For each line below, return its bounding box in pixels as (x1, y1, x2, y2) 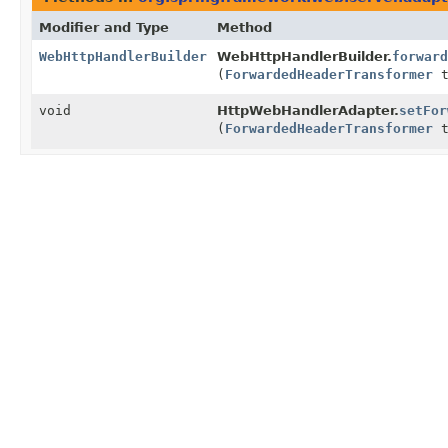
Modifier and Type (39, 19, 169, 35)
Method (217, 19, 272, 35)
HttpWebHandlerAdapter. (217, 102, 399, 118)
